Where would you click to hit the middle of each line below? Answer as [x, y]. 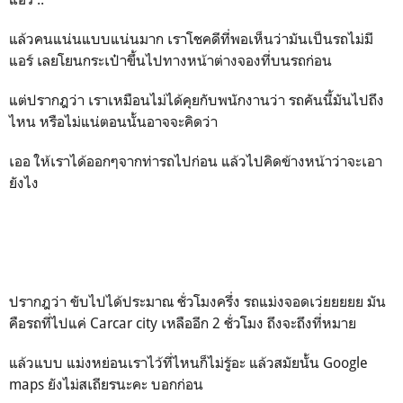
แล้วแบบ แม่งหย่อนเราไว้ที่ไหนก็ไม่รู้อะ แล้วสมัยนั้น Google [188, 363]
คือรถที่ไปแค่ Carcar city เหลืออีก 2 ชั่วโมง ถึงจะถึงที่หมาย [183, 323]
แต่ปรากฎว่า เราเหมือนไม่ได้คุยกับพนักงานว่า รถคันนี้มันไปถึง [197, 100]
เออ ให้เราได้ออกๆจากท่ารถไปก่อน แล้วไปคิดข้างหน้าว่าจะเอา [196, 161]
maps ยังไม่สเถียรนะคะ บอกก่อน [108, 384]
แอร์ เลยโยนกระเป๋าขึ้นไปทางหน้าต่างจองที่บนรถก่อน [172, 60]
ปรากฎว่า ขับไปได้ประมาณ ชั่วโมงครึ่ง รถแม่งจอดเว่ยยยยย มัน [197, 301]
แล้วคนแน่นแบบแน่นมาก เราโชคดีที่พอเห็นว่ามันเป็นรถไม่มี [191, 39]
